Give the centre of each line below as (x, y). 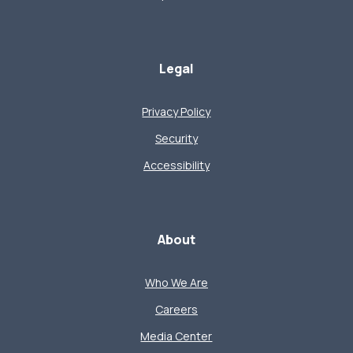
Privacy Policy (176, 112)
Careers (176, 310)
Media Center (176, 336)
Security (176, 139)
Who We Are (176, 283)
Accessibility (176, 165)
